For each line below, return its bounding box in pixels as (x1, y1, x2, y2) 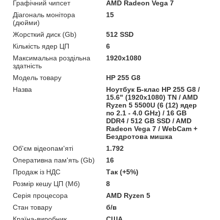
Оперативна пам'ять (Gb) (13, 156, 95, 164)
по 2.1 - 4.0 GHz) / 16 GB (106, 109, 187, 117)
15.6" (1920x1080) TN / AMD (106, 93, 198, 101)
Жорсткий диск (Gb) (13, 30, 77, 38)
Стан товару (13, 203, 52, 211)
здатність (13, 61, 42, 70)
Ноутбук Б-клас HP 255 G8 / (106, 85, 200, 93)
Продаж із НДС (13, 167, 60, 176)
